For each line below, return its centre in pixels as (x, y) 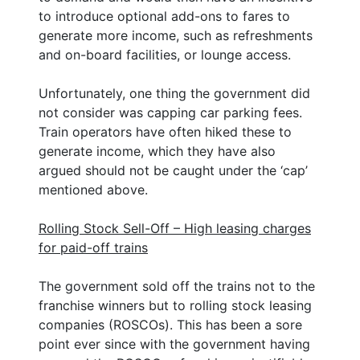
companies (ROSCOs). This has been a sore (170, 324)
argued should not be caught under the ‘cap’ (173, 170)
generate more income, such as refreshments (176, 35)
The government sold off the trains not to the (177, 286)
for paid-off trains (93, 247)
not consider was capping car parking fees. (170, 112)
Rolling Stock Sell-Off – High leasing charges (175, 228)
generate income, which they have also (157, 151)
